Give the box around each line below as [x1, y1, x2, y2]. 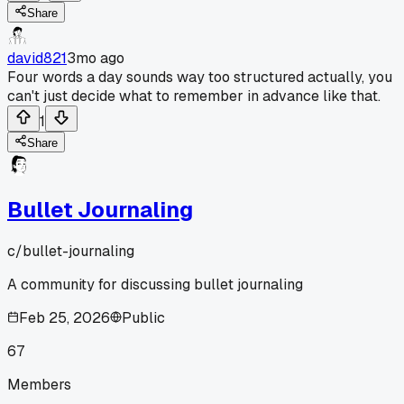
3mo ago [67, 48, 124, 68]
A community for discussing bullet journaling [7, 274, 303, 294]
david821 [7, 48, 67, 68]
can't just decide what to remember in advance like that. [7, 86, 381, 106]
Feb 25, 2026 [19, 308, 110, 327]
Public [122, 308, 165, 327]
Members [7, 374, 71, 394]
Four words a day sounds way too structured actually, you [7, 67, 392, 87]
